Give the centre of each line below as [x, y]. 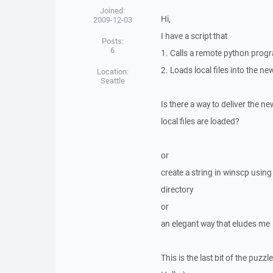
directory [177, 190]
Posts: [112, 41]
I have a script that [194, 36]
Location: [112, 72]
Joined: [113, 11]
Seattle [112, 81]
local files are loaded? [200, 121]
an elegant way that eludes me [215, 224]
